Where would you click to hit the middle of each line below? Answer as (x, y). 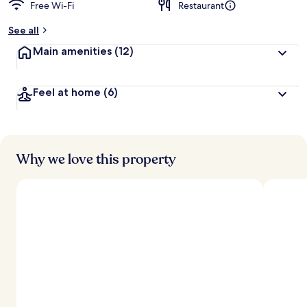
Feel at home (68, 92)
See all (24, 30)
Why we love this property (96, 159)
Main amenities (74, 51)
